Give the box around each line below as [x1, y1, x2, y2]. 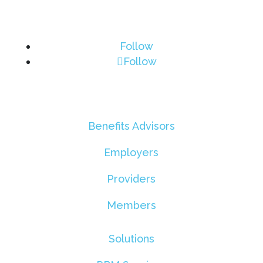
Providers [107, 172, 156, 185]
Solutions [108, 232, 154, 245]
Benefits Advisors [87, 119, 175, 132]
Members [106, 198, 156, 211]
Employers [104, 146, 159, 159]
